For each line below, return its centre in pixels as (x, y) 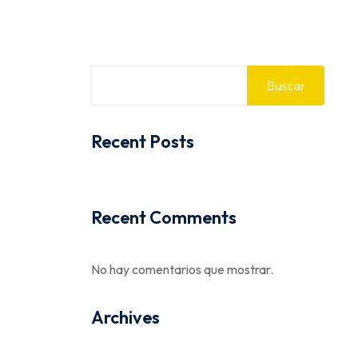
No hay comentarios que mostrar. (182, 270)
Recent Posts (142, 142)
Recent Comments (163, 218)
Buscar (286, 86)
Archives (125, 318)
